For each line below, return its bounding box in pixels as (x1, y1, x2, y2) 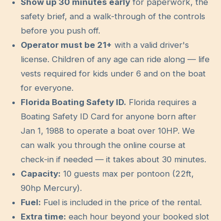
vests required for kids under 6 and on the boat (21, 69, 206, 79)
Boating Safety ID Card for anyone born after (21, 111, 197, 122)
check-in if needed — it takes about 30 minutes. (21, 154, 207, 165)
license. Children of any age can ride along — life (21, 54, 210, 65)
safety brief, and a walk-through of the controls (21, 11, 206, 22)
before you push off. (21, 26, 101, 36)
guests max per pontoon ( (72, 169, 176, 179)
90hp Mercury (21, 183, 77, 193)
